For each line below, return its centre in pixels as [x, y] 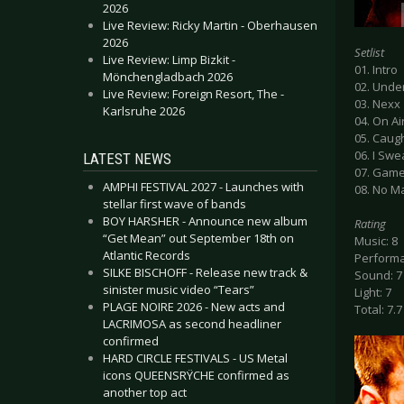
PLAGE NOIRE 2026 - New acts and [194, 307]
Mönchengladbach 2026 [168, 77]
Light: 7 [373, 293]
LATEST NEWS [127, 159]
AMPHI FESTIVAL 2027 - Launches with [203, 187]
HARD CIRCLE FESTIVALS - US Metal [195, 358]
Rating [370, 224]
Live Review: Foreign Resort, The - [193, 94]
